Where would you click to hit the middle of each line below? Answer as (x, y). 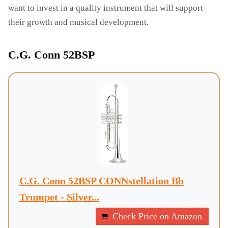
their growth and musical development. (78, 22)
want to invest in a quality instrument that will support (106, 8)
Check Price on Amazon (157, 216)
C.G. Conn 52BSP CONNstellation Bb (102, 181)
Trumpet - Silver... (59, 197)
